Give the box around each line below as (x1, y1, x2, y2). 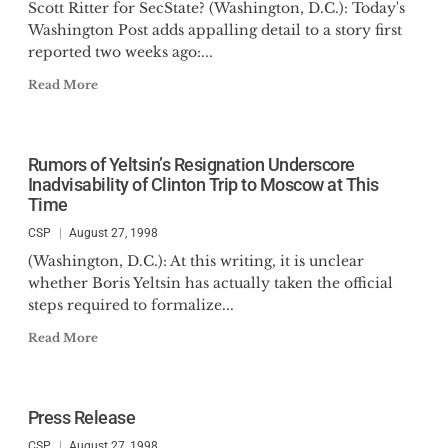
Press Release (27, 407, 135, 428)
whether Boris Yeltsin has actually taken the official (27, 274, 393, 292)
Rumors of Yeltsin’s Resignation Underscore (27, 154, 355, 175)
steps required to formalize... (27, 296, 234, 314)
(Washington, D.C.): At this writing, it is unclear (27, 252, 364, 270)
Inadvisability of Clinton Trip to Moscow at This (27, 174, 379, 195)
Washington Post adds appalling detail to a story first (27, 21, 402, 39)
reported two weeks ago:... (27, 43, 213, 61)
